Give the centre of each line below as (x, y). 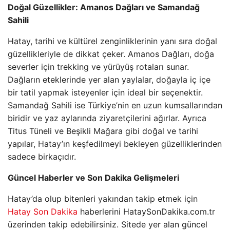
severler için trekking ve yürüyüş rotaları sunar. (98, 67)
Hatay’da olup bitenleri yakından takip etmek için (103, 199)
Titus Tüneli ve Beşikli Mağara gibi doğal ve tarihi (103, 131)
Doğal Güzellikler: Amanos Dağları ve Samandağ (104, 7)
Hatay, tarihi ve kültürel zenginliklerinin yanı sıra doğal (112, 41)
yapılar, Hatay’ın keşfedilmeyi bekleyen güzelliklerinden (115, 144)
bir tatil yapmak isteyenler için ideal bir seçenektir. (105, 92)
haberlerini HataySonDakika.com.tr (146, 212)
